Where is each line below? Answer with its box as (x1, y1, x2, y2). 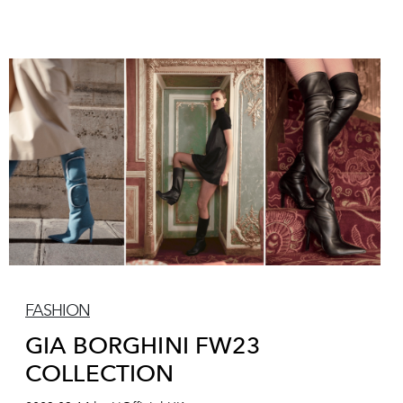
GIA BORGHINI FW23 (25, 330, 260, 359)
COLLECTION (25, 358, 175, 387)
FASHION (25, 300, 90, 320)
